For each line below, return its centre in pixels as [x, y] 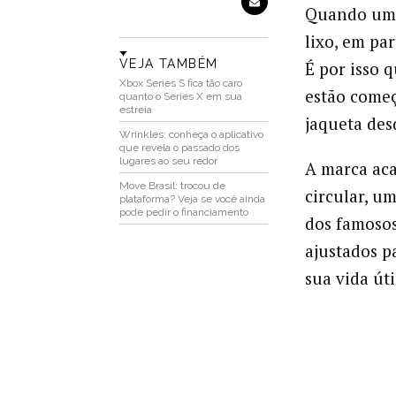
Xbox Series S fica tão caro [180, 84]
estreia [135, 110]
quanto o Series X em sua [180, 97]
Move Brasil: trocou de [172, 186]
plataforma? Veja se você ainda [192, 199]
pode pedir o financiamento [183, 213]
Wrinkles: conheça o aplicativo [191, 135]
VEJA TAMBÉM [168, 64]
